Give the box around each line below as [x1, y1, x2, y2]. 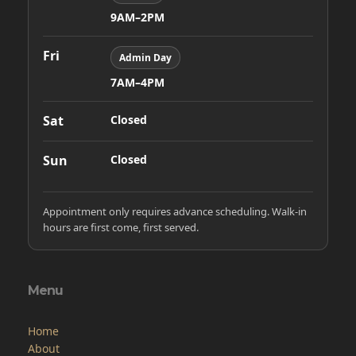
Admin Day [119, 50, 172, 64]
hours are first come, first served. [43, 219, 199, 234]
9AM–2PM [110, 9, 164, 25]
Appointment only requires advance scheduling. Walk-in [43, 203, 307, 219]
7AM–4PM [110, 74, 164, 90]
